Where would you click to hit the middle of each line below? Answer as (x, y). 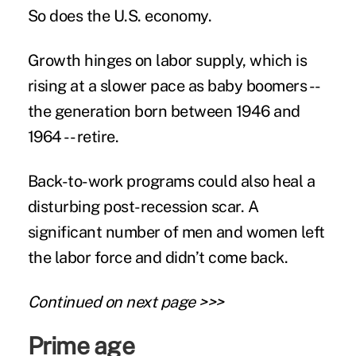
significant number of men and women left (176, 232)
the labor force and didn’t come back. (158, 257)
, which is (275, 60)
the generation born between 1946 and (164, 111)
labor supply (199, 60)
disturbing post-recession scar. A (143, 206)
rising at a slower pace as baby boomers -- (173, 85)
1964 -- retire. (73, 136)
